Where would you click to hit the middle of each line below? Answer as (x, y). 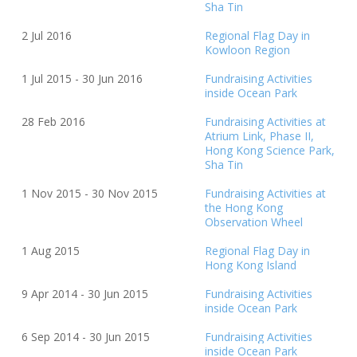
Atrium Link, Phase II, (260, 136)
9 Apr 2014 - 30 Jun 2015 (85, 294)
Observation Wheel (254, 222)
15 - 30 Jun (88, 79)
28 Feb (41, 122)
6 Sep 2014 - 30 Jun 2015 (86, 337)
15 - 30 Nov (101, 194)
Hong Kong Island (251, 265)
